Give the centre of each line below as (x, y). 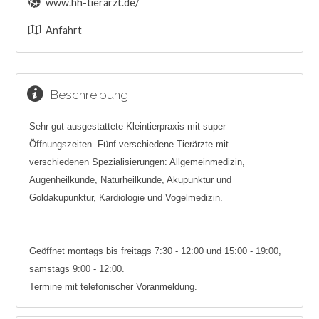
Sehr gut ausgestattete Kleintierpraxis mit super (127, 127)
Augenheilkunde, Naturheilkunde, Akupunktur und (130, 180)
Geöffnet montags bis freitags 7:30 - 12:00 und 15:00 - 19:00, (155, 251)
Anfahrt (63, 31)
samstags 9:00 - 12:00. (77, 269)
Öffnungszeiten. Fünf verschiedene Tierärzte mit (129, 145)
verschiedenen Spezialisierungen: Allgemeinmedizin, (137, 162)
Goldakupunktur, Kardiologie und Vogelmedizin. (126, 198)
